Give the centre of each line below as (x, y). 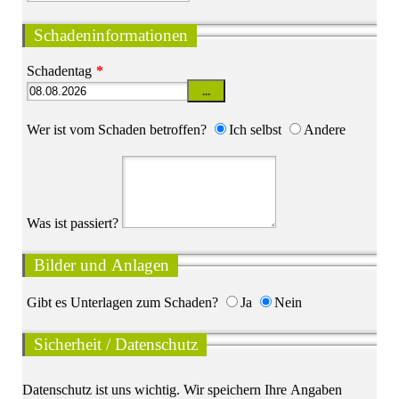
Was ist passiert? (73, 224)
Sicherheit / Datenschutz (116, 345)
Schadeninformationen (111, 36)
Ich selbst (255, 130)
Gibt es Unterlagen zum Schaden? (122, 303)
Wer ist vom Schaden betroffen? (117, 130)
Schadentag (59, 71)
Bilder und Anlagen (102, 265)
